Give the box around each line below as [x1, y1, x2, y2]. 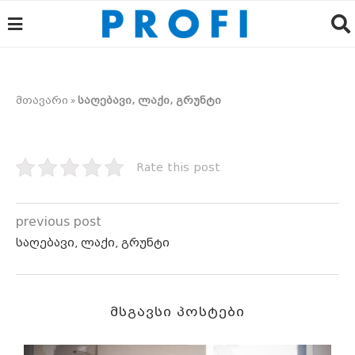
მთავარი [16, 94, 68, 106]
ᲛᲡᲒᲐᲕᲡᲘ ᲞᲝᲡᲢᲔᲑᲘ [110, 304, 245, 319]
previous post [16, 214, 101, 229]
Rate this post [136, 161, 220, 174]
